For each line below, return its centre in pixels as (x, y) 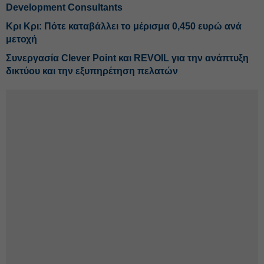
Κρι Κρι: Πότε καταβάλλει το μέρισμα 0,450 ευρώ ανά (124, 26)
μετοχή (22, 39)
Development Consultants (64, 7)
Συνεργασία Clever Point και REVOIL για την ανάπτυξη (127, 58)
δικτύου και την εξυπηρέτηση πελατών (92, 71)
